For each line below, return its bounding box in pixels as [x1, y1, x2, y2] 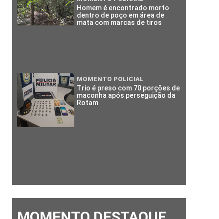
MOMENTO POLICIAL [77, 75, 144, 83]
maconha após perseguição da [77, 91, 176, 99]
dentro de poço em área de [77, 11, 165, 20]
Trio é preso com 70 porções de [77, 84, 180, 92]
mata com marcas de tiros [77, 19, 162, 27]
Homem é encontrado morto [77, 4, 170, 12]
